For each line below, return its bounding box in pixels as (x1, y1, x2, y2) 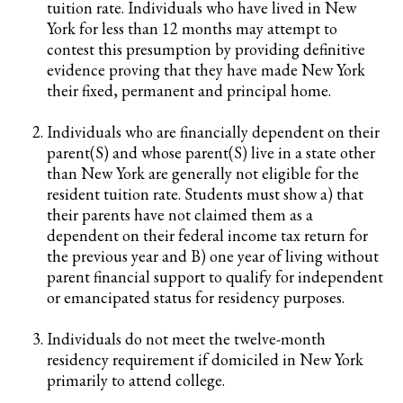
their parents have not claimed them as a (47, 204, 313, 225)
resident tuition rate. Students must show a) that (47, 184, 363, 204)
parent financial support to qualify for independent (47, 266, 383, 287)
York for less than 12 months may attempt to (47, 18, 337, 39)
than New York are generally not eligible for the (47, 163, 359, 184)
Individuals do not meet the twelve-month (47, 328, 326, 349)
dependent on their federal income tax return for (47, 225, 368, 246)
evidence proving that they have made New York (47, 59, 365, 80)
